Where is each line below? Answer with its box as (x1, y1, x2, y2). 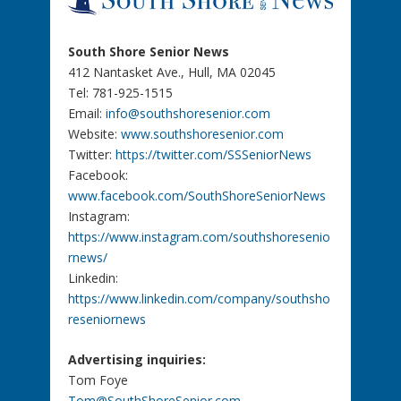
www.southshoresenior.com (120, 124, 284, 142)
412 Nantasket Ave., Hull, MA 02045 (67, 63, 276, 81)
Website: (67, 124, 121, 142)
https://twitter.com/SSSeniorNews (115, 145, 311, 163)
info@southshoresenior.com (105, 104, 270, 122)
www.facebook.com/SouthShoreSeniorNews (67, 186, 326, 204)
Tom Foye (67, 371, 128, 389)
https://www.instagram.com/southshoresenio (67, 227, 330, 245)
